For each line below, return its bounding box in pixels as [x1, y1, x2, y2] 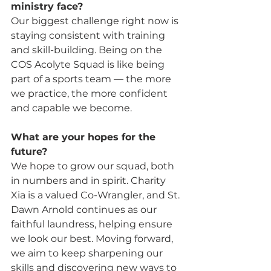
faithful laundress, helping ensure [11, 218, 175, 230]
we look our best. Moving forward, [11, 232, 175, 244]
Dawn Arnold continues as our [11, 203, 159, 215]
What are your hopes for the [11, 131, 158, 143]
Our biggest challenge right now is [11, 15, 181, 27]
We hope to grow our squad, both [11, 160, 177, 172]
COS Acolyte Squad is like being [11, 58, 167, 70]
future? [11, 145, 50, 157]
